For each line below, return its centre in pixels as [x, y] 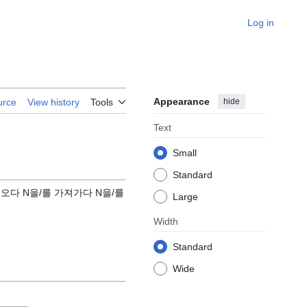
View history [53, 102]
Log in [261, 23]
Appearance [182, 102]
